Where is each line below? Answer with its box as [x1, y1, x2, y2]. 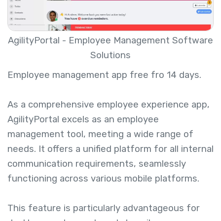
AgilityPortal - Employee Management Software [8, 35, 213, 46]
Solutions [90, 49, 131, 61]
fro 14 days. [148, 69, 201, 80]
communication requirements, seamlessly [7, 158, 186, 169]
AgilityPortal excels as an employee [7, 113, 159, 125]
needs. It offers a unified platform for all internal [7, 143, 214, 154]
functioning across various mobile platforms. [7, 173, 202, 184]
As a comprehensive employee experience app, [7, 99, 210, 110]
